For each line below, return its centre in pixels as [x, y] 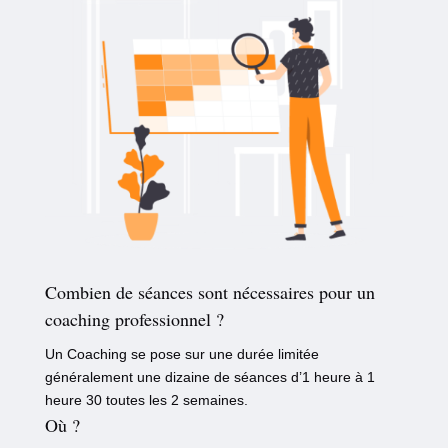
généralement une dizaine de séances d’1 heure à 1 [209, 377]
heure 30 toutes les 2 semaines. [146, 400]
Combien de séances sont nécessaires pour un [209, 292]
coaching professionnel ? [134, 319]
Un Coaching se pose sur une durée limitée [181, 354]
